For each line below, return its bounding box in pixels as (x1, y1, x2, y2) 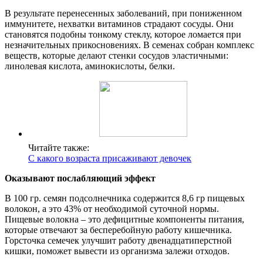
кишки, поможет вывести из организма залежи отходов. (5, 245, 230, 256)
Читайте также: (28, 142, 89, 153)
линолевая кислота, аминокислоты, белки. (5, 60, 175, 71)
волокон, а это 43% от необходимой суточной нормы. (5, 203, 219, 214)
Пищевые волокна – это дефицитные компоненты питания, (5, 214, 244, 224)
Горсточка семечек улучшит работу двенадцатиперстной (5, 235, 232, 245)
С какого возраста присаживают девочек (28, 153, 191, 163)
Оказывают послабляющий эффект (5, 173, 156, 183)
